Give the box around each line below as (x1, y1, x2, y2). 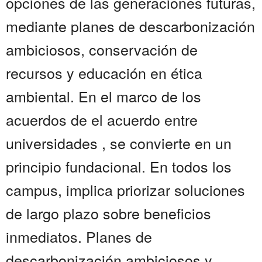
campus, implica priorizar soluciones (6, 179, 245, 201)
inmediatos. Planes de (6, 226, 152, 247)
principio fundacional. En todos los (6, 156, 232, 177)
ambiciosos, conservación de (6, 39, 198, 60)
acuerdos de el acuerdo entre (6, 109, 198, 130)
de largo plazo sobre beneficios (6, 202, 211, 224)
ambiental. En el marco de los (6, 85, 201, 107)
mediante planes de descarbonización (6, 15, 255, 37)
